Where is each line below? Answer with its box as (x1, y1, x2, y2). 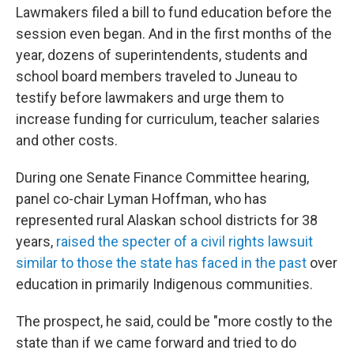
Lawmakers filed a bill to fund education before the (16, 4, 332, 21)
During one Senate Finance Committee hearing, (16, 169, 309, 186)
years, (16, 233, 56, 250)
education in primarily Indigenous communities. (16, 276, 313, 292)
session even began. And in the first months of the (16, 25, 332, 42)
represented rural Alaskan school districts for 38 (16, 212, 318, 228)
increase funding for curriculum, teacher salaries (16, 111, 320, 127)
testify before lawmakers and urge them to (16, 89, 284, 106)
